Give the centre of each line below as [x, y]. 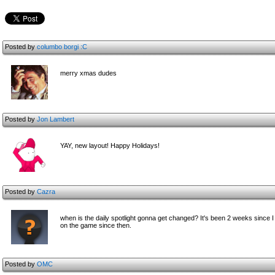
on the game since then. [96, 225]
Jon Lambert [56, 119]
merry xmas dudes [88, 73]
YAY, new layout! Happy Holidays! [110, 145]
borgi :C [76, 47]
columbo [50, 47]
